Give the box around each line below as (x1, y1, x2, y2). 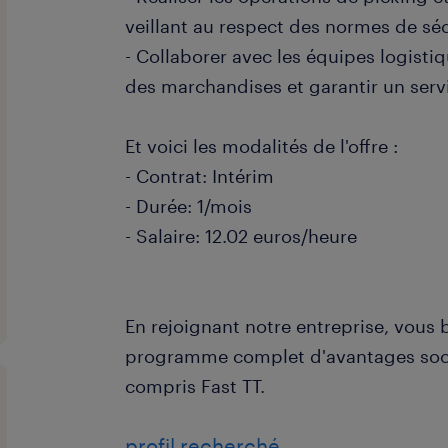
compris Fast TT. (125, 375, 266, 397)
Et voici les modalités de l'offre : (125, 135, 399, 157)
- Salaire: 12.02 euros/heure (125, 225, 358, 247)
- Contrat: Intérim (125, 165, 275, 187)
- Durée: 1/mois (125, 195, 253, 217)
